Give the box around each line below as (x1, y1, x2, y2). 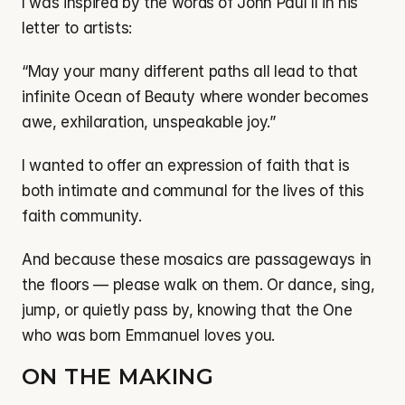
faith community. (22, 207, 142, 225)
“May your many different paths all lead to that (22, 62, 359, 80)
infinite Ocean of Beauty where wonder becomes (22, 88, 369, 106)
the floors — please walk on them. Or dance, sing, (22, 276, 375, 294)
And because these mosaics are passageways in (22, 250, 372, 268)
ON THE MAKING (22, 363, 214, 390)
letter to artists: (22, 19, 132, 37)
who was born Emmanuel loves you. (22, 326, 276, 344)
